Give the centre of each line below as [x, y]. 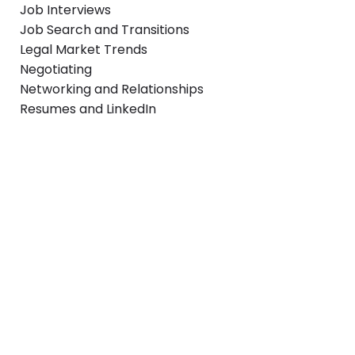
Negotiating [56, 70]
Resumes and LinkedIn [88, 109]
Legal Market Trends [84, 50]
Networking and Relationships [112, 90]
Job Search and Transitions [105, 30]
